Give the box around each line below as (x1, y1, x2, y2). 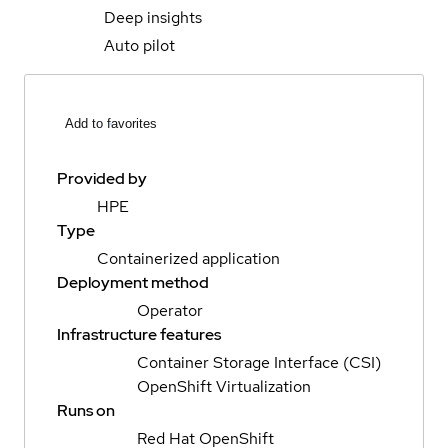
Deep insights (104, 6, 202, 28)
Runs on (57, 400, 115, 422)
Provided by (57, 168, 147, 190)
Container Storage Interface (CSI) (137, 352, 381, 374)
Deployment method (57, 272, 209, 294)
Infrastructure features (57, 324, 221, 346)
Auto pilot (104, 34, 175, 56)
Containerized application (97, 248, 280, 270)
